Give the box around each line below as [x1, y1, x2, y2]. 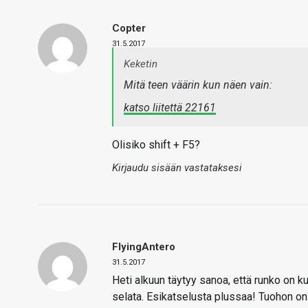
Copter [112, 22, 146, 34]
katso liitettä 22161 [124, 101, 216, 114]
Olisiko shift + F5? [112, 138, 200, 151]
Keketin [124, 58, 157, 70]
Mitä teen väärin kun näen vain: [124, 78, 272, 91]
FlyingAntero [112, 241, 175, 253]
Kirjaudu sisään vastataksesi [112, 162, 242, 174]
